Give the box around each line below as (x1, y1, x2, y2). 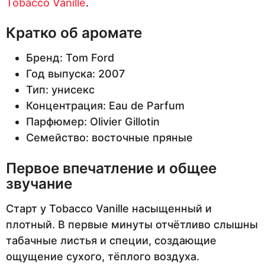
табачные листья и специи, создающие (6, 234, 216, 247)
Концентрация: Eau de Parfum (25, 99, 185, 112)
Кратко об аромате (6, 24, 142, 42)
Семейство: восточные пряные (25, 131, 193, 144)
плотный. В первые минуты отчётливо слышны (6, 218, 258, 231)
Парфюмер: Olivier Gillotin (25, 115, 160, 128)
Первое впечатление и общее (6, 159, 216, 177)
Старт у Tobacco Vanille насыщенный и (6, 202, 212, 215)
